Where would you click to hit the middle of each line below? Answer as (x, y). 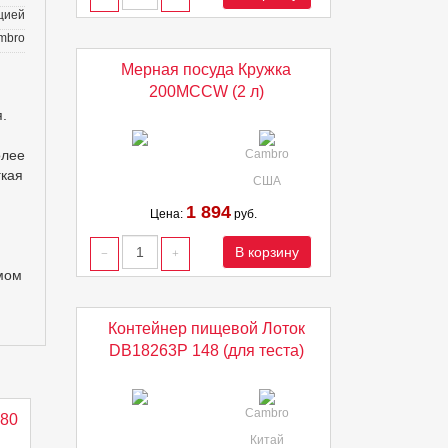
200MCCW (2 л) (206, 91)
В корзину (266, 252)
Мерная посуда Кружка (206, 69)
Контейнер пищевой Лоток (206, 328)
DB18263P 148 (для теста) (206, 350)
